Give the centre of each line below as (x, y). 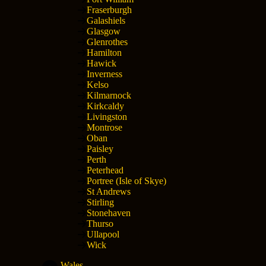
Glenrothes (107, 42)
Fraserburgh (109, 9)
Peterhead (105, 170)
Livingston (107, 116)
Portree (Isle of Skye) (126, 180)
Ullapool (103, 234)
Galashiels (106, 20)
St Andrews (109, 191)
